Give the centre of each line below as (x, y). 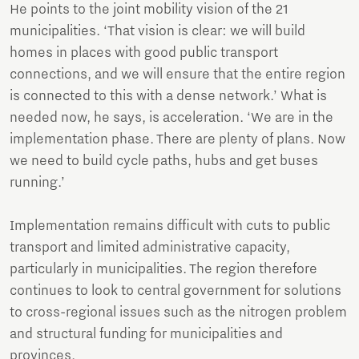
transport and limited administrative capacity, (150, 247)
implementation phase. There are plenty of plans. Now (177, 139)
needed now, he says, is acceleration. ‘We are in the (171, 117)
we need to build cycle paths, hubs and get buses (164, 161)
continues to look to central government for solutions (175, 290)
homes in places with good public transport (144, 52)
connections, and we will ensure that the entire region (177, 74)
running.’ (37, 182)
